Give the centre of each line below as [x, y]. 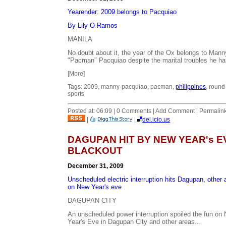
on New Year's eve [95, 187]
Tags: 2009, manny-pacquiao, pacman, [122, 87]
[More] [76, 73]
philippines [191, 87]
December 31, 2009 [96, 166]
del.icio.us [156, 119]
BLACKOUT [95, 150]
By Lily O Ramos [93, 25]
